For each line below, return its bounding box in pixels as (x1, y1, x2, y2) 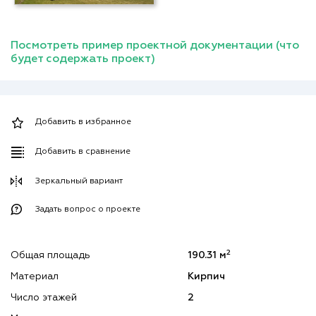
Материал (11, 272, 59, 282)
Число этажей (11, 293, 77, 303)
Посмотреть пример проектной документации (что (11, 40, 299, 52)
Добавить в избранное (35, 118, 131, 127)
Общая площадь (11, 250, 90, 261)
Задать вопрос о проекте (35, 205, 140, 214)
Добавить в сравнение (35, 147, 130, 157)
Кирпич (187, 272, 225, 282)
